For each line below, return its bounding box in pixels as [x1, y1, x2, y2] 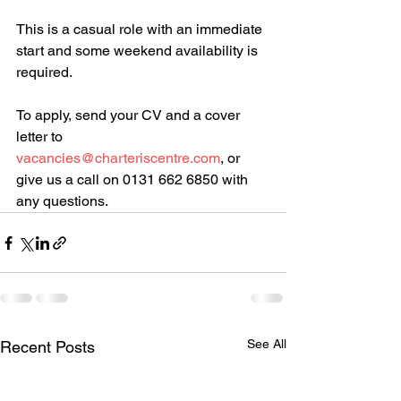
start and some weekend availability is [16, 42, 261, 59]
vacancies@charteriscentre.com [16, 149, 220, 166]
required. [16, 64, 73, 81]
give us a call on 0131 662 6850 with [16, 171, 252, 188]
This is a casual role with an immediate [16, 21, 266, 38]
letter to [16, 128, 66, 145]
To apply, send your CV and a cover [16, 107, 243, 124]
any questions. [16, 192, 108, 209]
